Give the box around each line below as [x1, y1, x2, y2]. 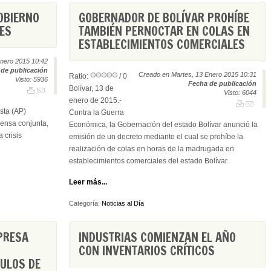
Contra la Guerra [69, 108, 124, 117]
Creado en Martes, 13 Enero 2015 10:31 [139, 71, 256, 78]
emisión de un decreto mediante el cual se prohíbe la [69, 132, 243, 141]
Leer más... [69, 178, 107, 186]
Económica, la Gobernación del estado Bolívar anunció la [69, 120, 258, 129]
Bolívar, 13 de [69, 84, 114, 93]
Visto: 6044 [224, 89, 256, 96]
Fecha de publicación [188, 80, 256, 87]
